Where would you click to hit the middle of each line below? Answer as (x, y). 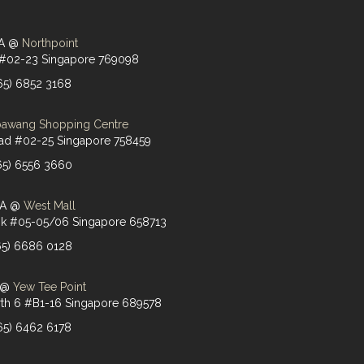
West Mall (50, 206)
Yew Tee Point (50, 287)
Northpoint (50, 43)
